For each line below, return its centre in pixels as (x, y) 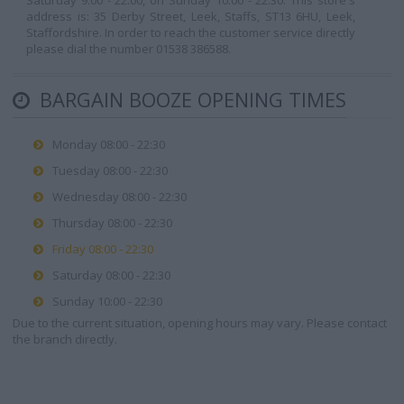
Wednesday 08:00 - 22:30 (119, 197)
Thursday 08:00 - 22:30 (112, 223)
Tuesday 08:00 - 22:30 (110, 170)
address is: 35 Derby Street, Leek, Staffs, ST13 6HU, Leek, (191, 16)
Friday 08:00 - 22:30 (103, 249)
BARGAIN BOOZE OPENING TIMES (190, 99)
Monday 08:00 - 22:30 (109, 144)
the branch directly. (65, 339)
